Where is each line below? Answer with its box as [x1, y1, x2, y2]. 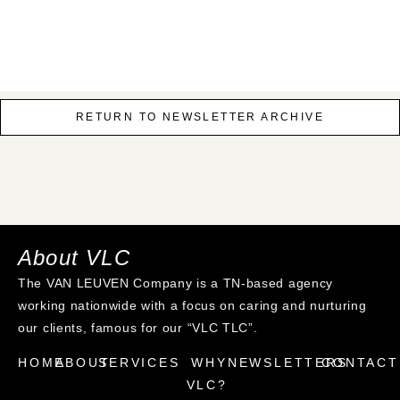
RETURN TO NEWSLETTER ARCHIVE [75, 111, 325, 123]
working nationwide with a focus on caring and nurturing [18, 298, 367, 312]
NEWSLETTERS [227, 355, 348, 370]
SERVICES [98, 355, 180, 370]
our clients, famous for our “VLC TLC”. [18, 321, 258, 335]
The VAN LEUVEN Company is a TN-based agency [18, 276, 334, 290]
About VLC [18, 246, 130, 270]
